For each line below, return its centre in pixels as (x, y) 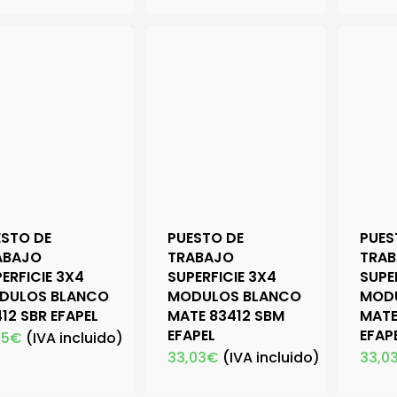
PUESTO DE (206, 238)
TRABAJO (201, 258)
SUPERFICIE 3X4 (222, 277)
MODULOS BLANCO (235, 297)
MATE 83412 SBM (226, 316)
